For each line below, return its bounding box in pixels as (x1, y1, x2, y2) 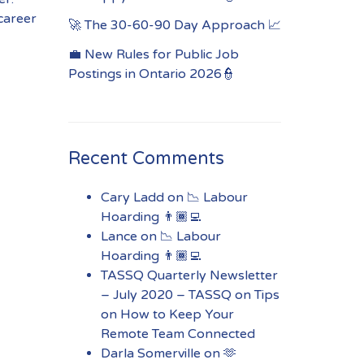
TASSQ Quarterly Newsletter (100, 267, 278, 284)
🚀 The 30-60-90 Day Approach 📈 (67, 17, 281, 33)
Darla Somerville (100, 345, 201, 362)
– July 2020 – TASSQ (100, 287, 232, 303)
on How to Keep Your (100, 306, 234, 323)
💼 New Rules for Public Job (67, 46, 239, 63)
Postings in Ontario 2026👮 (67, 66, 235, 82)
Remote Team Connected (100, 326, 255, 342)
